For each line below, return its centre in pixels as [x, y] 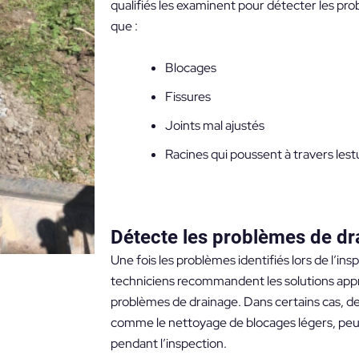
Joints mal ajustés [214, 125]
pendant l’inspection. [172, 344]
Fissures [188, 96]
